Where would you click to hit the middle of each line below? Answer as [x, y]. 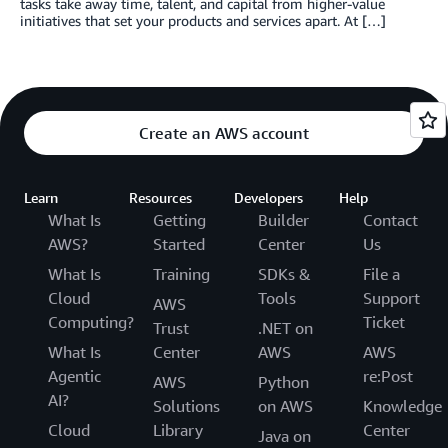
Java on [284, 436]
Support [391, 298]
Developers [268, 197]
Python [283, 382]
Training [181, 274]
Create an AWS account [224, 133]
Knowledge [402, 406]
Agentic [74, 376]
